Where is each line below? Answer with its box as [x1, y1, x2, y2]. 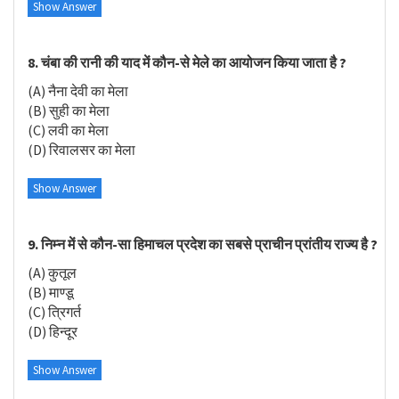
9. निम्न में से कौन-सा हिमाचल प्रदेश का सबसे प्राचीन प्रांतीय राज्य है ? [28, 234, 378, 253]
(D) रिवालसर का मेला [28, 141, 135, 159]
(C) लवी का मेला [28, 121, 109, 139]
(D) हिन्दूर [28, 322, 77, 340]
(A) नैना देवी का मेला [28, 82, 128, 100]
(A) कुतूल [28, 264, 77, 281]
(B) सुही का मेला [28, 102, 110, 119]
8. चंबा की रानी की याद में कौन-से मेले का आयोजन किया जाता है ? [28, 53, 346, 71]
